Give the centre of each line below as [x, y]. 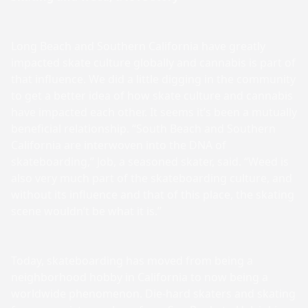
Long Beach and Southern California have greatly [138, 46]
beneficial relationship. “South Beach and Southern [143, 129]
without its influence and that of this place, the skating [153, 195]
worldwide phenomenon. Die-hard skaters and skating [153, 294]
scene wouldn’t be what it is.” [86, 211]
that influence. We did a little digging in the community [153, 79]
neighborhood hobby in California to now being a [140, 277]
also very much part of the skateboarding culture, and [152, 178]
